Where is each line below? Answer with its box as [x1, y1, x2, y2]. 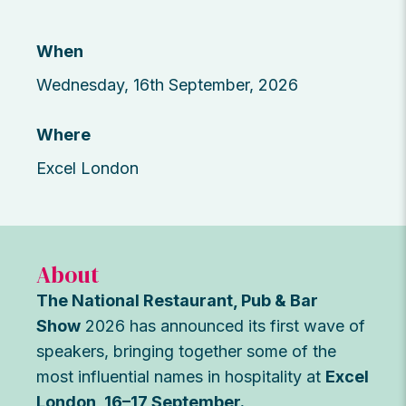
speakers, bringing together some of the [36, 342, 336, 362]
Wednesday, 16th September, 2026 [36, 75, 298, 95]
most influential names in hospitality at [36, 367, 325, 387]
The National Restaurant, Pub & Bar [36, 291, 318, 311]
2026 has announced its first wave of [81, 316, 365, 336]
